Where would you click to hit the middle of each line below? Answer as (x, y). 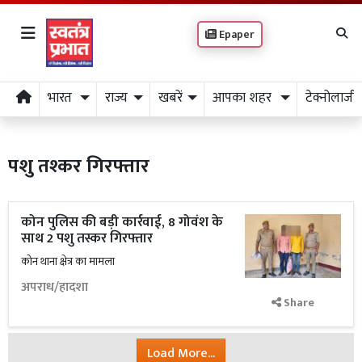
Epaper (236, 34)
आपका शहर (244, 98)
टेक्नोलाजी (330, 98)
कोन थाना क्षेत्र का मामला (68, 261)
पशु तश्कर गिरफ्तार (79, 166)
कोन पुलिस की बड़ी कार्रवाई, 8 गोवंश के (122, 222)
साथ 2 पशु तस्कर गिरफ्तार (87, 238)
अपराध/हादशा (55, 287)
